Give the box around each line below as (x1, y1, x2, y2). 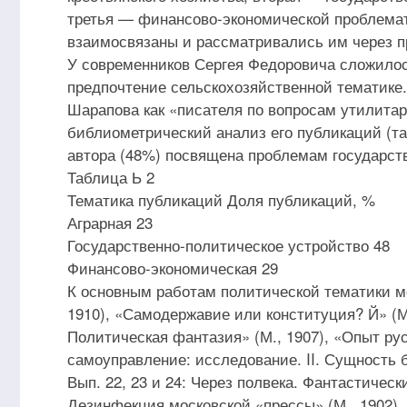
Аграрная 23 (67, 211, 153, 233)
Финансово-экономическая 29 (67, 256, 278, 279)
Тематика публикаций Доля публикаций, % (67, 188, 375, 211)
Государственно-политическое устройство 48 (67, 233, 390, 256)
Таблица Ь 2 (67, 165, 154, 188)
